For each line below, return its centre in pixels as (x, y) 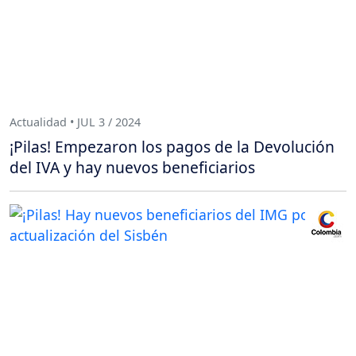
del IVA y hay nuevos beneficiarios (132, 168)
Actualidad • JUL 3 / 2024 (75, 122)
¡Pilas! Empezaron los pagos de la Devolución (172, 147)
